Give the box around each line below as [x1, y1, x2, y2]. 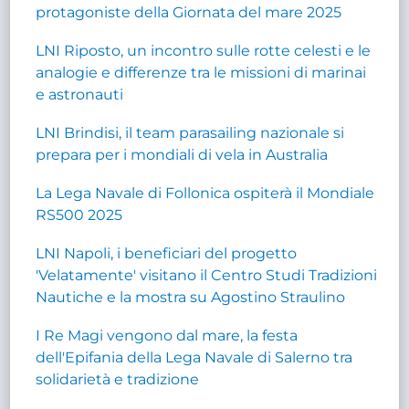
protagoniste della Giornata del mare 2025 [36, 3, 342, 21]
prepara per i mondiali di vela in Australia [36, 145, 329, 163]
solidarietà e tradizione [36, 370, 200, 388]
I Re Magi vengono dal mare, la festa [36, 326, 299, 344]
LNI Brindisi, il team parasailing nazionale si [36, 123, 345, 142]
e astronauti [36, 85, 124, 103]
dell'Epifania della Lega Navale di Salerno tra [36, 348, 353, 366]
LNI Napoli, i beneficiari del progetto [36, 244, 298, 262]
